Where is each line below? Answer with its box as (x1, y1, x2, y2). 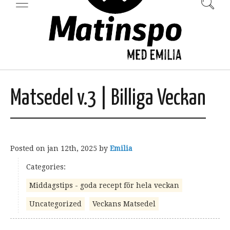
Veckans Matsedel (92, 200, 156, 208)
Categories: (26, 163, 66, 171)
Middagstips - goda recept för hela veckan (29, 181, 179, 189)
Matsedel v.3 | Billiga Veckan (10, 88, 206, 109)
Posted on (10, 144, 47, 152)
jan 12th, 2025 (47, 144, 97, 152)
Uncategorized (29, 200, 82, 208)
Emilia (110, 144, 132, 152)
